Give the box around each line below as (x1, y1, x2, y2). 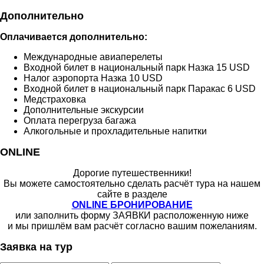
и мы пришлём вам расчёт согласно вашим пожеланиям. (7, 221, 257, 231)
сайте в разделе (97, 189, 167, 199)
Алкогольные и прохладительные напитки (24, 126, 207, 136)
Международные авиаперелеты (24, 52, 163, 62)
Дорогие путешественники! (72, 168, 192, 178)
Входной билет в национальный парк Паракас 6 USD (24, 84, 256, 94)
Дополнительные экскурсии (24, 105, 144, 115)
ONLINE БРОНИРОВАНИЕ (71, 200, 193, 210)
